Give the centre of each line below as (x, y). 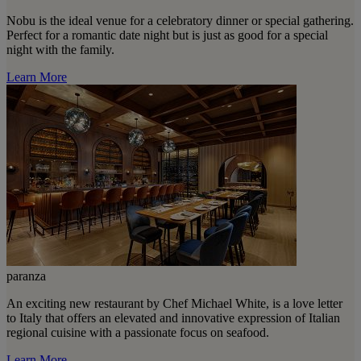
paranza (26, 276)
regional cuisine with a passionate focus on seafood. (138, 332)
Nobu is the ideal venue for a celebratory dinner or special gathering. (180, 20)
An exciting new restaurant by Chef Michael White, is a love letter (174, 303)
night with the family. (60, 49)
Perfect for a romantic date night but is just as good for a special (167, 35)
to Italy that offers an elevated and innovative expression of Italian (173, 317)
